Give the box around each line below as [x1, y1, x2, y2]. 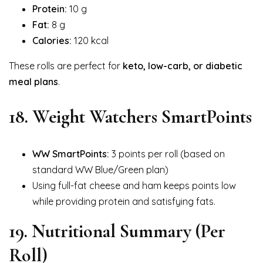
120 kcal [72, 35, 109, 47]
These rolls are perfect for [9, 60, 123, 72]
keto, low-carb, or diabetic [123, 60, 242, 72]
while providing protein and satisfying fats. [32, 195, 215, 208]
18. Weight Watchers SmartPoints [9, 105, 252, 129]
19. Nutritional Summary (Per [9, 220, 225, 243]
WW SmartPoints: [32, 148, 109, 160]
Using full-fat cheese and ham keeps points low [32, 180, 236, 192]
